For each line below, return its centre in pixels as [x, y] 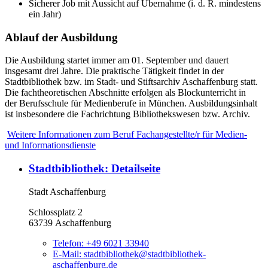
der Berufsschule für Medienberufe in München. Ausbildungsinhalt [131, 103]
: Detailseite [133, 169]
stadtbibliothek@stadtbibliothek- [145, 254]
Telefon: [69, 243]
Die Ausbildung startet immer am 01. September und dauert [117, 60]
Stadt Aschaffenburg [67, 191]
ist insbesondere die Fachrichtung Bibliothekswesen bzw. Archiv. [127, 114]
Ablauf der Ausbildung [61, 37]
